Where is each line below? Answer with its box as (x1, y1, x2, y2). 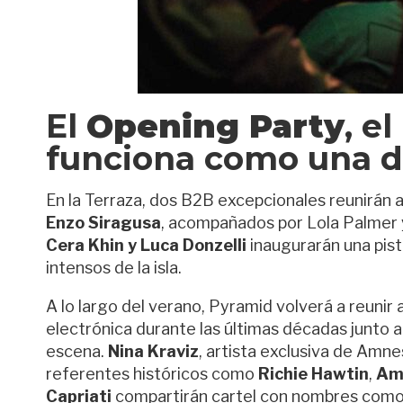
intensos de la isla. (46, 258, 182, 277)
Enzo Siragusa (46, 213, 161, 232)
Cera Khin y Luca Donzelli (46, 236, 246, 255)
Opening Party (86, 106, 345, 146)
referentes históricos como (46, 364, 258, 383)
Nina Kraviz (108, 342, 199, 361)
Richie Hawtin (258, 364, 369, 383)
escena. (46, 342, 108, 361)
